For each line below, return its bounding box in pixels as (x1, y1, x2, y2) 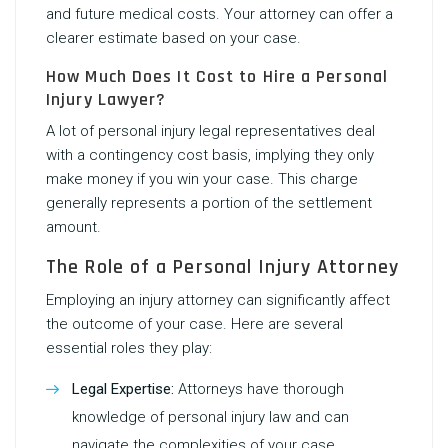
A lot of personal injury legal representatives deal (46, 122, 375, 140)
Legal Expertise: (72, 380, 174, 398)
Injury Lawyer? (46, 88, 167, 111)
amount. (46, 218, 101, 236)
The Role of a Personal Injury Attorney (46, 254, 399, 280)
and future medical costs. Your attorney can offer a (46, 5, 393, 23)
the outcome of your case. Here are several (46, 315, 343, 333)
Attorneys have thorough (174, 380, 344, 398)
